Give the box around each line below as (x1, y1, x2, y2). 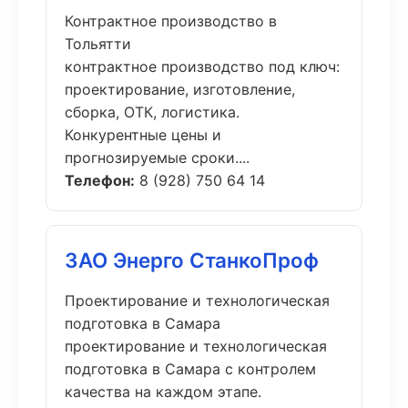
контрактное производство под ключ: (65, 57, 340, 76)
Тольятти (65, 35, 131, 53)
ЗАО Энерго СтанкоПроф (65, 248, 319, 272)
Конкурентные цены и (65, 126, 221, 144)
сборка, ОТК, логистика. (65, 103, 240, 121)
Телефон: (65, 171, 135, 189)
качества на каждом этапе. (65, 382, 261, 401)
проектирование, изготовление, (65, 80, 295, 98)
